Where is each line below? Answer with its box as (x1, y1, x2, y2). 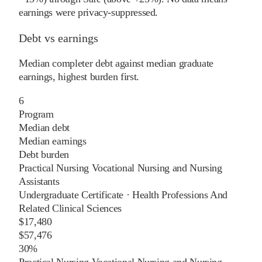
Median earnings (19, 135, 87, 147)
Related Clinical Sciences (19, 202, 122, 214)
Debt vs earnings (19, 31, 98, 44)
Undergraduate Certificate (19, 188, 123, 201)
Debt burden (19, 148, 70, 160)
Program (19, 108, 54, 120)
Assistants (19, 175, 60, 187)
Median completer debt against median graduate (19, 57, 213, 69)
